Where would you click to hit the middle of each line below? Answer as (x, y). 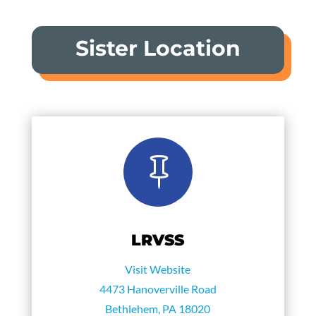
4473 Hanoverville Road (158, 288)
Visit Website (158, 269)
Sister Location (158, 48)
